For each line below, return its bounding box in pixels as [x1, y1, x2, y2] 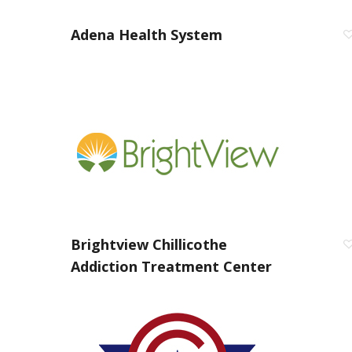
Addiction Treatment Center [71, 257, 272, 276]
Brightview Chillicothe [71, 235, 227, 254]
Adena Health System [71, 25, 222, 44]
